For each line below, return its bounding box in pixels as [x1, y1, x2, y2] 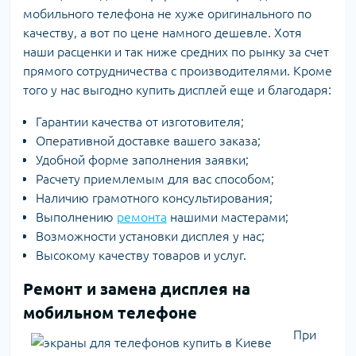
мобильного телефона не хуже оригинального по [23, 6, 311, 21]
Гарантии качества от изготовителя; [36, 114, 244, 129]
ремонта [117, 210, 167, 224]
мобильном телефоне [23, 304, 197, 322]
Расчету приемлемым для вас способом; [36, 172, 274, 186]
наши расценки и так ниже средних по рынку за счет [23, 44, 329, 59]
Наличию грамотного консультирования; [36, 191, 273, 205]
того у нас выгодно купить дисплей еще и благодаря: [23, 83, 331, 97]
